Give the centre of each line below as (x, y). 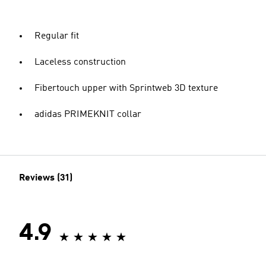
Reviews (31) (46, 178)
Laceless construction (80, 62)
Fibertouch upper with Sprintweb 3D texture (126, 88)
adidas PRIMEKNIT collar (88, 115)
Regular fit (57, 36)
